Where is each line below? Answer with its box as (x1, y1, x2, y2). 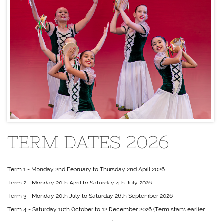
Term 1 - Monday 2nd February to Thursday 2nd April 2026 (7, 166, 165, 173)
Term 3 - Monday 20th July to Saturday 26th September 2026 (7, 192, 173, 199)
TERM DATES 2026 (7, 132, 169, 152)
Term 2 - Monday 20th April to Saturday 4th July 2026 (7, 179, 152, 186)
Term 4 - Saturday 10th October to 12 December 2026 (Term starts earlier (7, 206, 205, 213)
